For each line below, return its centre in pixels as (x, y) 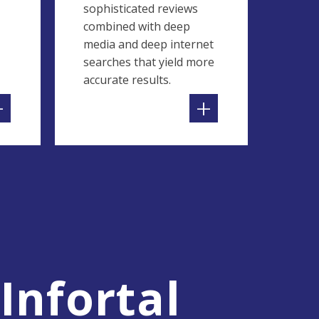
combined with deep (137, 26)
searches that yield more (149, 62)
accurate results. (127, 80)
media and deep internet (148, 44)
